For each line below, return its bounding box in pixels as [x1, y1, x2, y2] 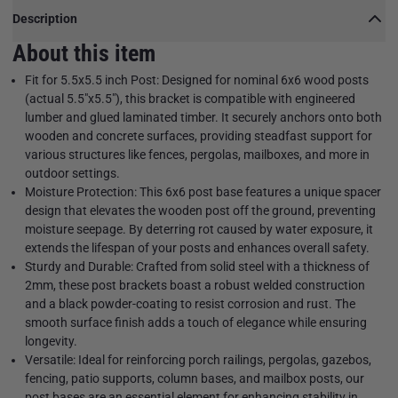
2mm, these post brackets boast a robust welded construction [25, 278, 365, 293]
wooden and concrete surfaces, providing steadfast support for [25, 129, 372, 144]
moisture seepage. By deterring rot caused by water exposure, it [25, 222, 373, 237]
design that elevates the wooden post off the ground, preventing [25, 203, 376, 219]
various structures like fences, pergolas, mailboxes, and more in [25, 147, 370, 163]
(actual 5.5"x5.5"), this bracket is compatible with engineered [25, 92, 355, 107]
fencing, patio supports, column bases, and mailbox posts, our [25, 371, 364, 386]
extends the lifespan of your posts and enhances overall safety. [25, 241, 370, 256]
